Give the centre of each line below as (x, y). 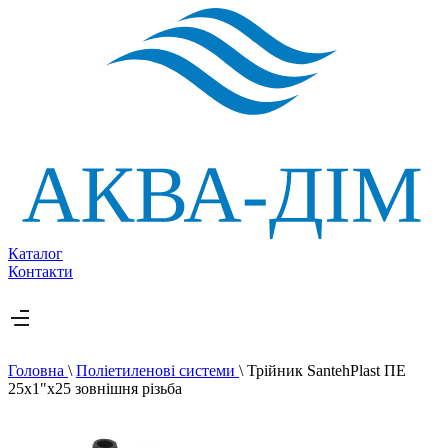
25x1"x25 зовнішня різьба (95, 388)
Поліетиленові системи (157, 370)
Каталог (35, 253)
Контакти (40, 271)
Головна (38, 370)
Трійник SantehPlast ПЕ (326, 370)
